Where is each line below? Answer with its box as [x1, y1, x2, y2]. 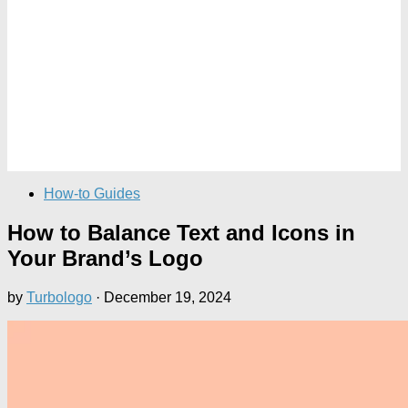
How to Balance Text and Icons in [7, 219, 355, 245]
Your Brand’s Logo [7, 245, 203, 270]
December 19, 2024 [104, 289, 231, 305]
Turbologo [26, 289, 92, 305]
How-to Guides [44, 186, 140, 201]
